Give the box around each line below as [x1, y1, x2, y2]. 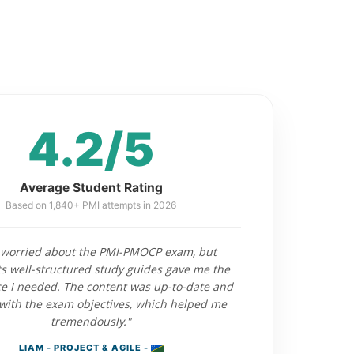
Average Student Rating [19, 180, 163, 195]
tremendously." [51, 314, 131, 329]
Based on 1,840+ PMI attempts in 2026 [6, 199, 176, 211]
